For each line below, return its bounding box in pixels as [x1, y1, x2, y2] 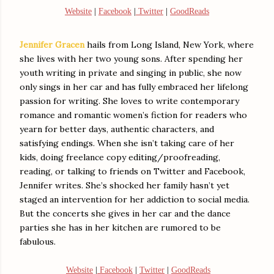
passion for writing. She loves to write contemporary [20, 95, 239, 106]
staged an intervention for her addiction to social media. [20, 194, 250, 205]
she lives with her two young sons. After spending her [20, 53, 243, 64]
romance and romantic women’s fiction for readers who [20, 109, 247, 120]
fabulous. [20, 236, 56, 247]
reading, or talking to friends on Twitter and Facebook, [20, 166, 245, 177]
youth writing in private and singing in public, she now [20, 67, 242, 78]
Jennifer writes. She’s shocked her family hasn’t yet [20, 180, 229, 191]
